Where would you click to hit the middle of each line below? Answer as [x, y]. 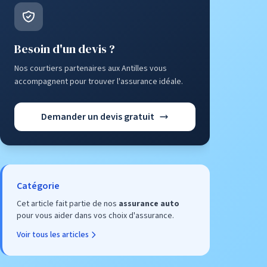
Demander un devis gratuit [98, 117]
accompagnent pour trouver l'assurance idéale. [99, 82]
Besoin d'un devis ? [65, 49]
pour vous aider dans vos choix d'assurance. [95, 216]
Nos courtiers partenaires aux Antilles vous [91, 69]
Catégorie [38, 186]
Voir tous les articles [53, 235]
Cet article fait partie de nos [68, 204]
